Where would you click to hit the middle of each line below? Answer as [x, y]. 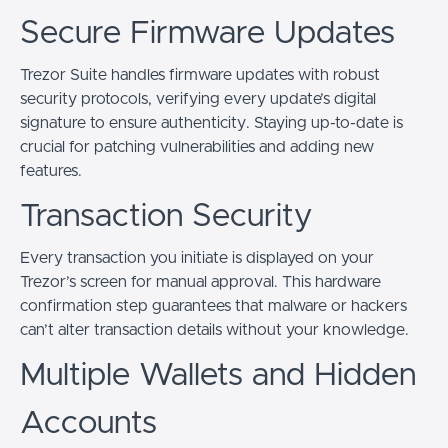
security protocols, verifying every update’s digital [198, 99]
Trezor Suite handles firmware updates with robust [200, 75]
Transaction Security [166, 217]
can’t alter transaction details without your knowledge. [214, 330]
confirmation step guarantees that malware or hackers [213, 306]
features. [51, 171]
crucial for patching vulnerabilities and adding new [197, 147]
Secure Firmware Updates [207, 34]
